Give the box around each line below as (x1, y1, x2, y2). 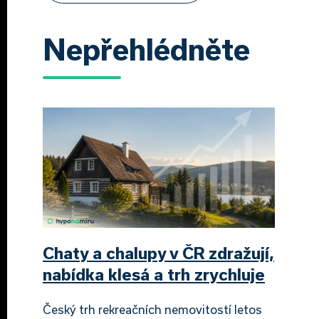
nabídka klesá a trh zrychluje (43, 264, 265, 283)
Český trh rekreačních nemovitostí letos (43, 302, 262, 316)
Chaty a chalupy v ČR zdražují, (43, 243, 274, 262)
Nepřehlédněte (43, 32, 250, 66)
